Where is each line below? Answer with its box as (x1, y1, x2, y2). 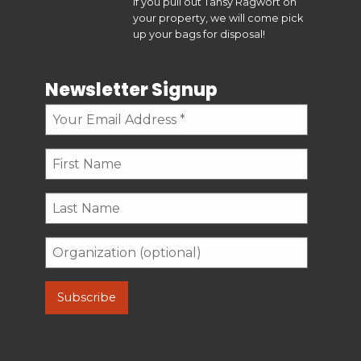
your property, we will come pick (132, 11, 303, 24)
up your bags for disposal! (132, 27, 265, 40)
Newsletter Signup (44, 77, 218, 103)
